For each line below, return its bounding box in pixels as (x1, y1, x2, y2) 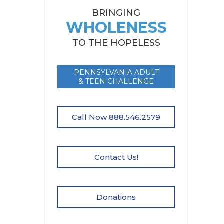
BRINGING (92, 7, 140, 18)
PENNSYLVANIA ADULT (73, 68, 159, 77)
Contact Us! (94, 152, 138, 162)
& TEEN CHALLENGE (78, 77, 154, 86)
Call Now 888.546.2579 (72, 112, 160, 122)
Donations (96, 192, 136, 202)
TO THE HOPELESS (72, 37, 160, 48)
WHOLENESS (65, 18, 167, 37)
